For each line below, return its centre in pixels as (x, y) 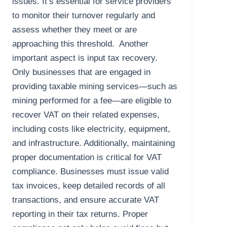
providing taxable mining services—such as (95, 87)
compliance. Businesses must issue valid (91, 172)
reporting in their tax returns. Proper (80, 214)
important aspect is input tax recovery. (85, 58)
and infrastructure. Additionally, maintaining (94, 143)
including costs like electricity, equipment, (91, 129)
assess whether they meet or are (75, 30)
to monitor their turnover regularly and (84, 16)
